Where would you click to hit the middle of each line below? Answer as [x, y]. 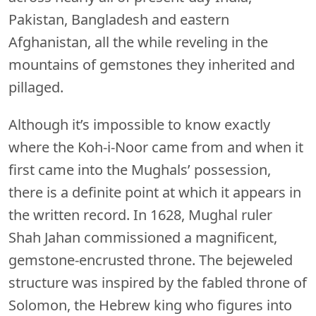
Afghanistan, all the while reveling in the [138, 42]
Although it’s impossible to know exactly [139, 124]
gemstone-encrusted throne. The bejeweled [151, 260]
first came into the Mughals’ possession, [140, 169]
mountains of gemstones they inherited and [152, 64]
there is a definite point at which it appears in [155, 192]
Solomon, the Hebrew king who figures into [150, 305]
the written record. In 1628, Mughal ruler [140, 214]
